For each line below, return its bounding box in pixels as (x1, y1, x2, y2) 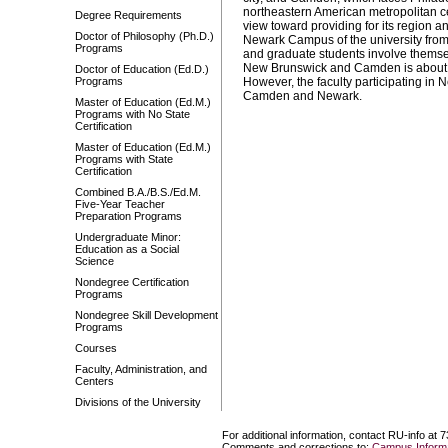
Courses (75, 342, 117, 354)
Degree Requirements (75, 9, 182, 21)
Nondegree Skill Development (75, 309, 218, 321)
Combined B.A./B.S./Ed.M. (75, 186, 201, 198)
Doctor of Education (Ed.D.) (75, 63, 209, 75)
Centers (75, 375, 114, 387)
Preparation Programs (75, 210, 182, 222)
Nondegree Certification (75, 276, 189, 288)
